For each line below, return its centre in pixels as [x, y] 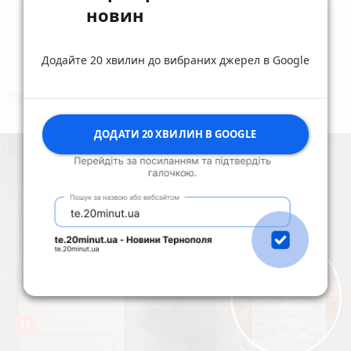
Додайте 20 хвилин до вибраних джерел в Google [175, 60]
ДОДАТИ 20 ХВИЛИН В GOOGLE [175, 134]
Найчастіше [89, 107]
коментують [188, 107]
